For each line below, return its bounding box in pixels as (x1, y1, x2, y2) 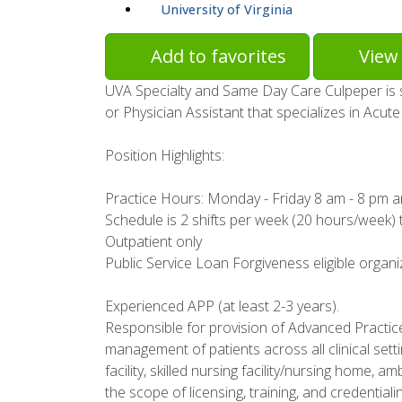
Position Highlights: (105, 145, 224, 166)
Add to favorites (151, 44, 286, 69)
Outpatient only (105, 232, 202, 252)
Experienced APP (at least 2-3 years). (105, 296, 339, 317)
